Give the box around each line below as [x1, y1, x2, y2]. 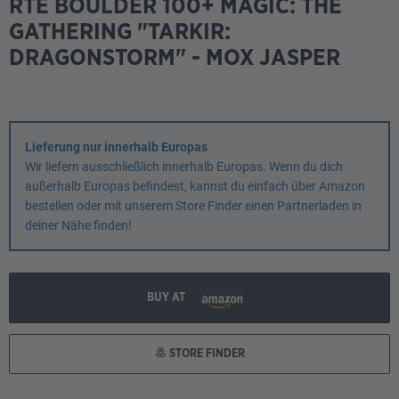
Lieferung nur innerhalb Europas [25, 140, 208, 154]
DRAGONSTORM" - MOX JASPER [9, 46, 340, 69]
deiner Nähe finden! [25, 218, 132, 232]
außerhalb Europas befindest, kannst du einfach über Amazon [25, 179, 365, 193]
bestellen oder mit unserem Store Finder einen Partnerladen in [25, 199, 362, 213]
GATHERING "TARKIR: [9, 20, 231, 44]
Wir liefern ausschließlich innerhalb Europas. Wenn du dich [25, 159, 343, 174]
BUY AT [146, 291, 188, 304]
